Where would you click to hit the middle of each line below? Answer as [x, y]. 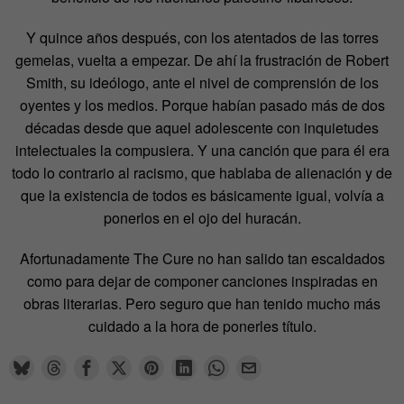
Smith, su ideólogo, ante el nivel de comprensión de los [202, 82]
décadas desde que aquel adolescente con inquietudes [202, 127]
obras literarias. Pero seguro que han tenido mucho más [202, 303]
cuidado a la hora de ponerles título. [202, 326]
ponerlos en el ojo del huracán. [202, 217]
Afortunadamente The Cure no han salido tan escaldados [202, 258]
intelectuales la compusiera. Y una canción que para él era [202, 150]
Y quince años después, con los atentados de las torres [202, 37]
